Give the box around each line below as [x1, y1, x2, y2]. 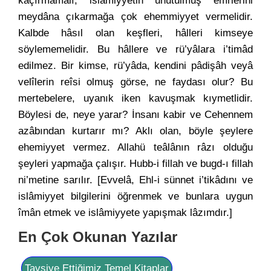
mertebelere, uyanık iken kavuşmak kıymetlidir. [18, 93, 253, 104]
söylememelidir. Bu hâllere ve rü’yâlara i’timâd [18, 44, 253, 55]
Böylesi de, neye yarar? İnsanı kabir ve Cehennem [18, 109, 253, 120]
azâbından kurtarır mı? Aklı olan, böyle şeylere [18, 125, 253, 137]
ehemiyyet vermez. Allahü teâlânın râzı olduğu [18, 142, 253, 153]
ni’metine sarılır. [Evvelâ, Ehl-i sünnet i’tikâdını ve [18, 174, 253, 186]
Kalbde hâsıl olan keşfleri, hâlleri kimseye [18, 27, 253, 39]
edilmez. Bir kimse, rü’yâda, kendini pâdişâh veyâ [18, 60, 253, 71]
